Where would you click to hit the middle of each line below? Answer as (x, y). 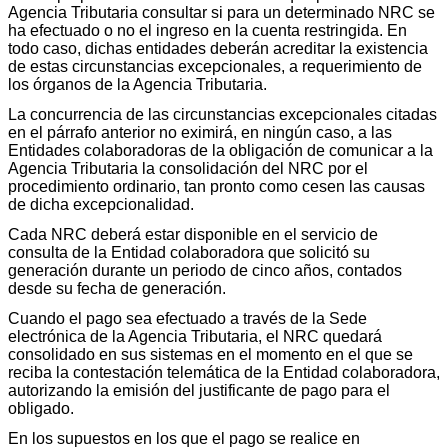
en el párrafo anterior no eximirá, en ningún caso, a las (200, 133)
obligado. (41, 409)
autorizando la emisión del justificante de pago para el (199, 391)
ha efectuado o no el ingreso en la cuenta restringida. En (207, 31)
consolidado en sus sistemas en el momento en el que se (210, 355)
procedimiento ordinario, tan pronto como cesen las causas (216, 187)
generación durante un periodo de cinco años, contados (205, 271)
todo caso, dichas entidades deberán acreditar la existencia (218, 49)
